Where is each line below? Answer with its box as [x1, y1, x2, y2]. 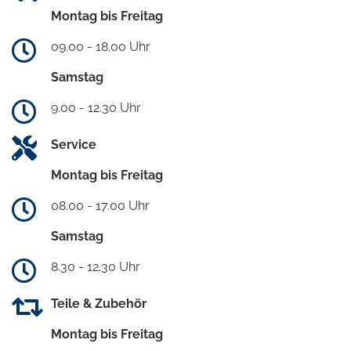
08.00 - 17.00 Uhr [51, 197, 150, 213]
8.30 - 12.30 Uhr [51, 259, 140, 274]
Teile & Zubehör [51, 295, 147, 311]
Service [51, 136, 96, 152]
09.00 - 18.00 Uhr [51, 38, 150, 54]
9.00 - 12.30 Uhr [51, 100, 141, 115]
